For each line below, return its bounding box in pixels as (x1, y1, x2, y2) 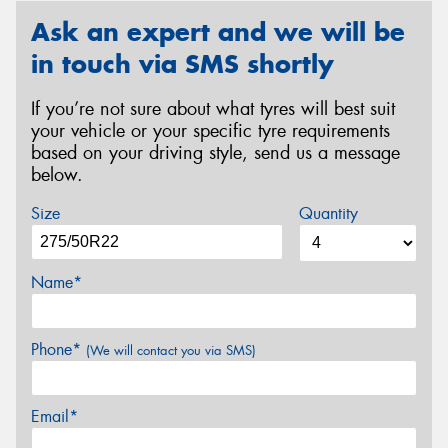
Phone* (31, 339, 86, 361)
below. (31, 162, 83, 187)
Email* (31, 406, 78, 428)
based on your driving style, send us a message (31, 140, 400, 165)
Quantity (298, 203, 358, 225)
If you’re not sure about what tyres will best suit (31, 96, 395, 121)
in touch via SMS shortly (31, 48, 334, 81)
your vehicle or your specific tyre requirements (31, 118, 390, 143)
